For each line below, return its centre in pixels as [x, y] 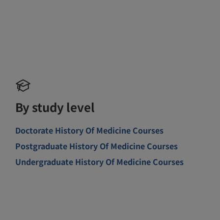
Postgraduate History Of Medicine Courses [97, 146]
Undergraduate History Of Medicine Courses [100, 161]
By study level [55, 107]
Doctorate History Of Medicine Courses [90, 130]
